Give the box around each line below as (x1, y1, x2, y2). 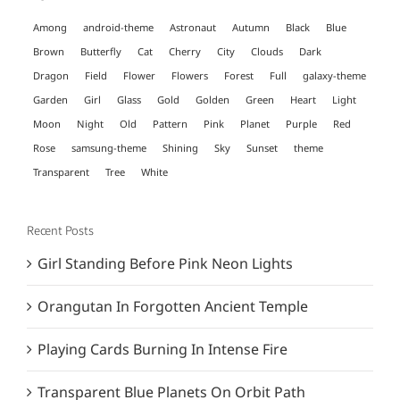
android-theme (83, 21, 154, 35)
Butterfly (80, 45, 121, 59)
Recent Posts (27, 221, 94, 239)
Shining (162, 141, 198, 155)
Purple (286, 117, 317, 131)
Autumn (232, 21, 270, 35)
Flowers (171, 69, 208, 83)
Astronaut (170, 21, 216, 35)
